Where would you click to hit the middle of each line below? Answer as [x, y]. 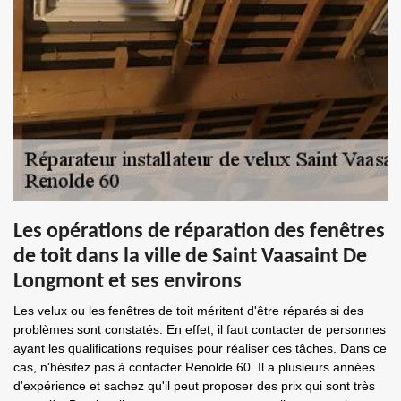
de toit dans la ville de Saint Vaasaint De [190, 257]
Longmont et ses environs [128, 282]
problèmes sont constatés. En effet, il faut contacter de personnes [200, 329]
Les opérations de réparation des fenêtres [199, 232]
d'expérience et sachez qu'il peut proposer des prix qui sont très [194, 386]
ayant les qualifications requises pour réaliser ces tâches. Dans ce [200, 348]
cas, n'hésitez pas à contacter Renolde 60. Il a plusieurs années [194, 367]
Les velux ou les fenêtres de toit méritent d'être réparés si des [188, 311]
